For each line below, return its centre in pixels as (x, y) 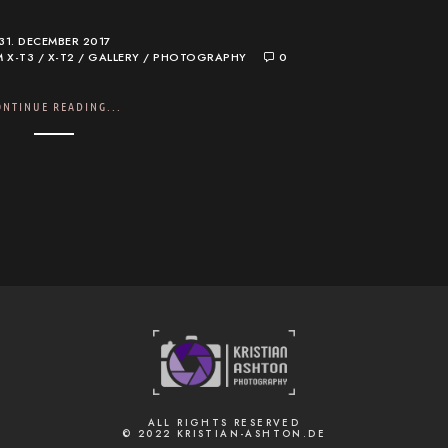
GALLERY (114, 58)
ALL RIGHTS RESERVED (224, 423)
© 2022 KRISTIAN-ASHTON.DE (223, 434)
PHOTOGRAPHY (200, 58)
